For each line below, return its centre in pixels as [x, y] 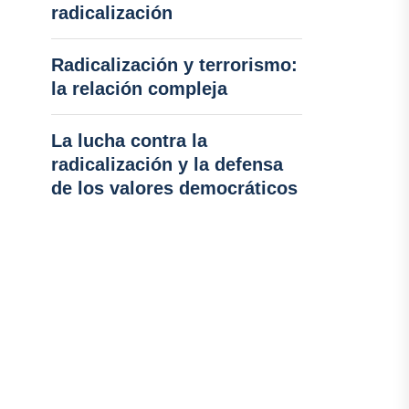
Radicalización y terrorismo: [174, 65]
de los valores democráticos [174, 188]
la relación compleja [139, 89]
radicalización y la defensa [167, 164]
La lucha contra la [129, 141]
